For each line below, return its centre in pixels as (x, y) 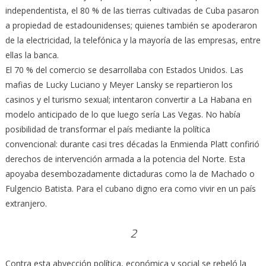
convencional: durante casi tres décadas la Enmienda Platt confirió (132, 144)
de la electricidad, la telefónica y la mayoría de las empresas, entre (133, 40)
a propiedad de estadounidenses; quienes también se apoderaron (131, 25)
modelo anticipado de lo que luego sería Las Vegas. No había (123, 114)
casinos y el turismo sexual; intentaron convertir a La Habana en (128, 99)
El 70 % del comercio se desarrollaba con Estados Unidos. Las (124, 69)
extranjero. (26, 203)
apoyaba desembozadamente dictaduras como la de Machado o (130, 173)
